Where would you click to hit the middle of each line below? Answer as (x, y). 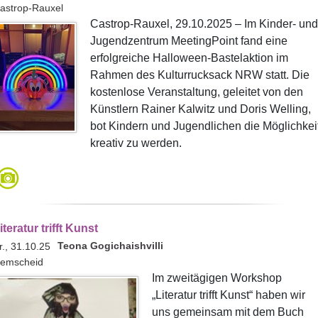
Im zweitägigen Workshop (216, 278)
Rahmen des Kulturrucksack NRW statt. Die (199, 75)
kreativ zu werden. (136, 143)
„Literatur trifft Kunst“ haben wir (228, 295)
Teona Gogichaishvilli (110, 246)
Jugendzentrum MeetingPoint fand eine (188, 41)
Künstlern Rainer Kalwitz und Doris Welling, (200, 109)
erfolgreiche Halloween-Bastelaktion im (189, 58)
